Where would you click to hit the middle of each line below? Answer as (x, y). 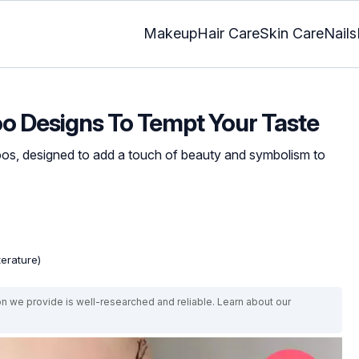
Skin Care (292, 34)
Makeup (170, 34)
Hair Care (228, 34)
